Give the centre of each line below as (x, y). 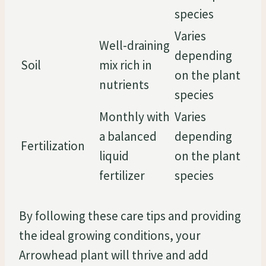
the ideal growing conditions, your (110, 235)
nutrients (124, 84)
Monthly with (134, 116)
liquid (114, 156)
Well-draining (134, 45)
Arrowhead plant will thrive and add (114, 255)
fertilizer (122, 175)
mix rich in (126, 65)
